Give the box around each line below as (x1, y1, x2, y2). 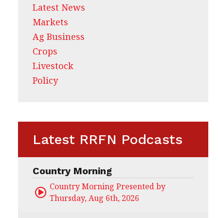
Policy (32, 74, 58, 87)
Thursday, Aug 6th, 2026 (49, 193, 139, 204)
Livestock (32, 60, 73, 72)
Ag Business (32, 31, 85, 43)
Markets (32, 16, 68, 28)
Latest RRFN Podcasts (32, 131, 182, 148)
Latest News (32, 1, 85, 14)
